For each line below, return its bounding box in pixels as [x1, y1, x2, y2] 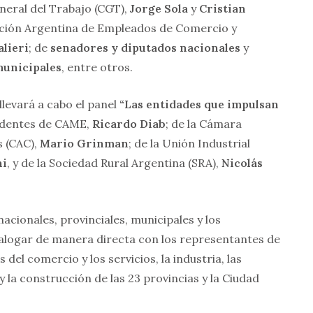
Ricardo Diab [92, 117, 166, 131]
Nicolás [221, 156, 263, 170]
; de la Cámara [166, 117, 242, 131]
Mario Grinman [40, 136, 129, 151]
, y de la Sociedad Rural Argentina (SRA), [7, 156, 221, 170]
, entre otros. [61, 60, 133, 75]
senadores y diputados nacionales [50, 41, 240, 55]
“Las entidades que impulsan [119, 97, 279, 112]
